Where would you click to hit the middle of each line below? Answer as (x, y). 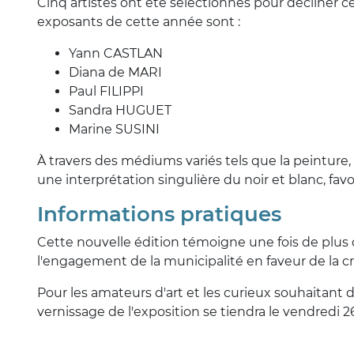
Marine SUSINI (114, 129)
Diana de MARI (115, 72)
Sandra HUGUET (120, 110)
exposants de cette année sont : (139, 21)
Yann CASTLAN (116, 53)
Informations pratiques (159, 214)
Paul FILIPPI (106, 91)
